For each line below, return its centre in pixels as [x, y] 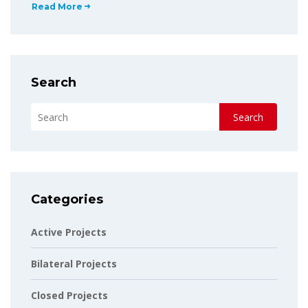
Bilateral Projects [74, 264]
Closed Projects [69, 295]
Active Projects [69, 232]
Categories [67, 199]
